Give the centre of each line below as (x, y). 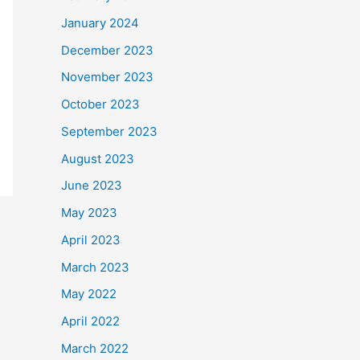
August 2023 (98, 158)
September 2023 (109, 131)
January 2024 (100, 22)
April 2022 (90, 321)
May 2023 (89, 213)
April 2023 (91, 239)
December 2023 (107, 50)
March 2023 (95, 267)
